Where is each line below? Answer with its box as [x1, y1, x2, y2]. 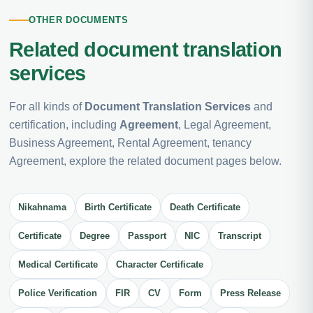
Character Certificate [116, 259, 203, 270]
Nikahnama [18, 202, 66, 213]
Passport [128, 231, 166, 242]
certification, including [9, 119, 119, 131]
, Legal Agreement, [178, 119, 271, 131]
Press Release [220, 288, 281, 299]
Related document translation [9, 38, 282, 61]
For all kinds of [9, 101, 85, 113]
